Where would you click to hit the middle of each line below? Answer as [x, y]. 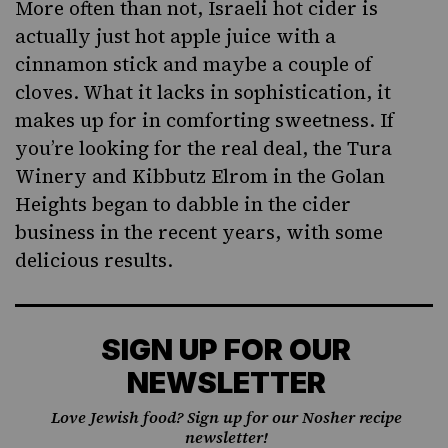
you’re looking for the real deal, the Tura [203, 148]
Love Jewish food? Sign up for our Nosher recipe [226, 417]
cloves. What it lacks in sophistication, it [203, 92]
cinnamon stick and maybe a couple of [193, 64]
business [55, 232]
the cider [309, 204]
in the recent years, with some [239, 232]
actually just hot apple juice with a [175, 36]
